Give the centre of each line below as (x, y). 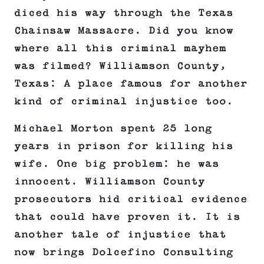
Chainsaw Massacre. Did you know (124, 31)
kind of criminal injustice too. (124, 102)
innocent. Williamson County (110, 182)
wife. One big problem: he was (117, 164)
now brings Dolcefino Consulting (124, 253)
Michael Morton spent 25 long (113, 129)
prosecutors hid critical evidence (131, 199)
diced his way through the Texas (124, 13)
